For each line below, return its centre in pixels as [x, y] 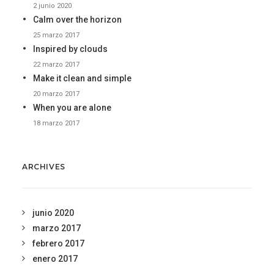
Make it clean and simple [82, 78]
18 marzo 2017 [56, 123]
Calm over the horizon [77, 20]
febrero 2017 [58, 243]
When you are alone [72, 108]
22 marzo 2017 [56, 65]
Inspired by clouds [70, 49]
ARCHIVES [44, 167]
